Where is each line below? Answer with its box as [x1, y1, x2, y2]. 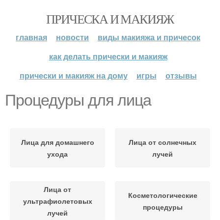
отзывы [165, 70, 197, 81]
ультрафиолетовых [23, 196, 92, 206]
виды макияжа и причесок [98, 31, 200, 43]
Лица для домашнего [21, 137, 94, 147]
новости [56, 31, 89, 43]
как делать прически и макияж [49, 51, 167, 62]
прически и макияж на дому [19, 70, 128, 81]
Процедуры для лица [5, 91, 151, 109]
